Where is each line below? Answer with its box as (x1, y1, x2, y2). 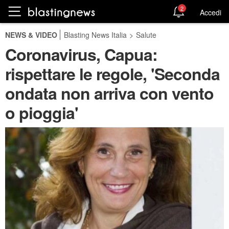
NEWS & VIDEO (5, 30, 57, 40)
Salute (136, 30, 156, 40)
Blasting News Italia (64, 30, 127, 40)
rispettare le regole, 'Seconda (5, 62, 220, 85)
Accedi (200, 7, 221, 17)
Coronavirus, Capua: (5, 42, 157, 66)
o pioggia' (5, 101, 78, 124)
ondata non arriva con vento (5, 81, 214, 105)
